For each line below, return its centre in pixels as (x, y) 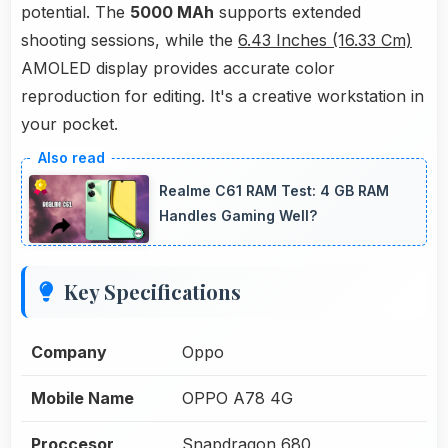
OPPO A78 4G (237, 397)
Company (69, 351)
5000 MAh (172, 12)
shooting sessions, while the (129, 40)
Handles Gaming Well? (238, 216)
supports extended (287, 12)
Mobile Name (82, 397)
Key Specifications (152, 291)
